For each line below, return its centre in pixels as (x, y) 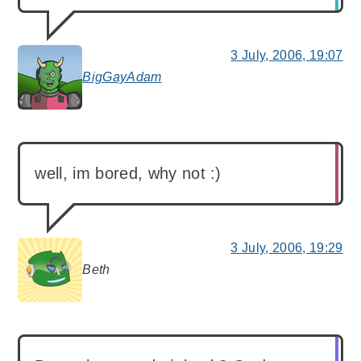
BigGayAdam (122, 77)
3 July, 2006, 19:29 (287, 248)
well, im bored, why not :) (128, 174)
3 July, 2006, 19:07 (287, 56)
